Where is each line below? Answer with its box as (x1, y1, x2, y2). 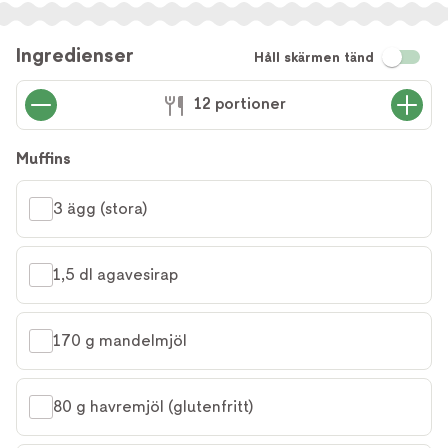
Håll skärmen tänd (254, 49, 374, 65)
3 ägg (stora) (53, 199, 147, 218)
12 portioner (194, 94, 286, 114)
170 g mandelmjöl (53, 331, 187, 350)
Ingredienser (16, 43, 134, 67)
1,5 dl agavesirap (53, 265, 178, 284)
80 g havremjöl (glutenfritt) (53, 397, 253, 416)
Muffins (16, 149, 71, 168)
